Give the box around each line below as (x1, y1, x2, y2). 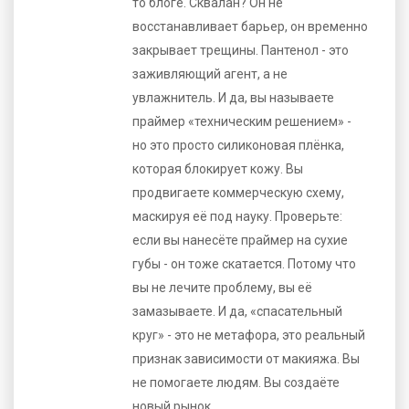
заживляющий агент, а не (132, 66, 288, 81)
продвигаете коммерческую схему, (132, 184, 344, 200)
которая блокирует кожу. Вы (132, 161, 303, 176)
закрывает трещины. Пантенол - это (132, 42, 349, 58)
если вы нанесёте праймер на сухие (132, 232, 348, 247)
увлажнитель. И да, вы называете (132, 89, 334, 105)
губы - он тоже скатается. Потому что (132, 256, 356, 271)
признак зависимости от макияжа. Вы (132, 351, 360, 366)
